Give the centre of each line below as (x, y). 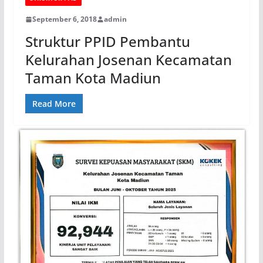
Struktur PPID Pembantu (107, 42)
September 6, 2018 (64, 19)
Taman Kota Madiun (93, 78)
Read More (54, 104)
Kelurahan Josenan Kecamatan (128, 60)
